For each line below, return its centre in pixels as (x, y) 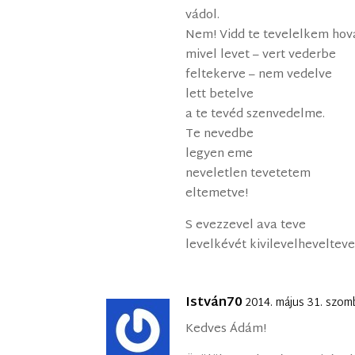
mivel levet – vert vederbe (261, 55)
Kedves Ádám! (226, 330)
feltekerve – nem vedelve (259, 75)
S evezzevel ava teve (246, 226)
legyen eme (219, 155)
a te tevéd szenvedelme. (256, 115)
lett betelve (220, 95)
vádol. (203, 16)
